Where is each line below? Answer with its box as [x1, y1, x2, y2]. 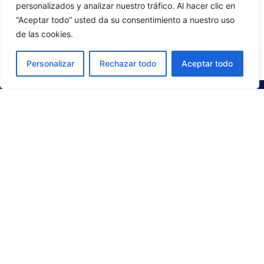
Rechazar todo [99, 58, 156, 68]
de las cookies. [16, 29, 73, 39]
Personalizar [26, 58, 74, 68]
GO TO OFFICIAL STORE [73, 44, 191, 58]
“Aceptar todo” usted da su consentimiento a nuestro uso [16, 15, 235, 25]
